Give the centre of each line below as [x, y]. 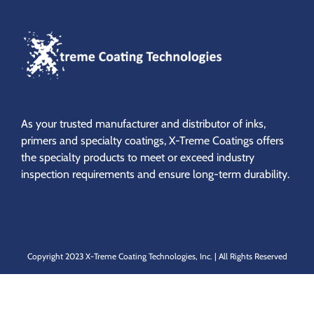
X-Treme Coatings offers [226, 140]
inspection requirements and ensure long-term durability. [155, 174]
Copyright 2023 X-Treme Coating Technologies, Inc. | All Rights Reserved [157, 256]
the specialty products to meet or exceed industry [138, 157]
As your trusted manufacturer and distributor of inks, [143, 123]
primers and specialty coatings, [95, 140]
